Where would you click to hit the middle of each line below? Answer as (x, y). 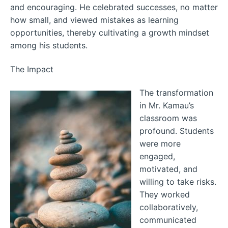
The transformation (176, 93)
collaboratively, (169, 207)
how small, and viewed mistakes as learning (94, 20)
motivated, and (168, 169)
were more (160, 144)
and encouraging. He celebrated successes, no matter (114, 7)
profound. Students (177, 131)
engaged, (157, 156)
